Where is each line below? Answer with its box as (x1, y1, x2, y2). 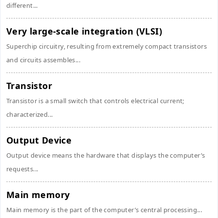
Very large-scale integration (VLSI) (6, 25, 162, 37)
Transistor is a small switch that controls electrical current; (6, 96, 184, 105)
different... (6, 1, 38, 10)
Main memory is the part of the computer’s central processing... (6, 205, 202, 214)
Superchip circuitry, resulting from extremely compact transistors (6, 42, 207, 51)
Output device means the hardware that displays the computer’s (6, 151, 205, 160)
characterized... (6, 110, 53, 119)
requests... (6, 164, 38, 173)
